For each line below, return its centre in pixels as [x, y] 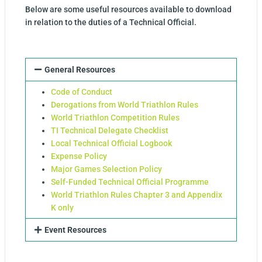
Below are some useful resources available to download [128, 10]
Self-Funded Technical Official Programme [130, 182]
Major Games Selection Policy [106, 169]
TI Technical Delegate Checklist [110, 131]
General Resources [80, 70]
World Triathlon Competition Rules [115, 118]
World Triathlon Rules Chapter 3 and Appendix [137, 195]
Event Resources [75, 230]
